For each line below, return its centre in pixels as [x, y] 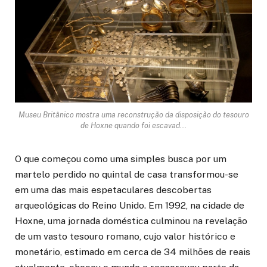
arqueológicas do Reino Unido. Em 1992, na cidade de [130, 205]
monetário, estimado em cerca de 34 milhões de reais [133, 252]
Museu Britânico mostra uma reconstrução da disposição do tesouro [133, 114]
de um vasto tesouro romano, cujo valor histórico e [125, 236]
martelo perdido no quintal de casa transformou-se [127, 174]
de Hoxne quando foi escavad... [133, 125]
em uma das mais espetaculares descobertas [113, 190]
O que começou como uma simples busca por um [121, 159]
